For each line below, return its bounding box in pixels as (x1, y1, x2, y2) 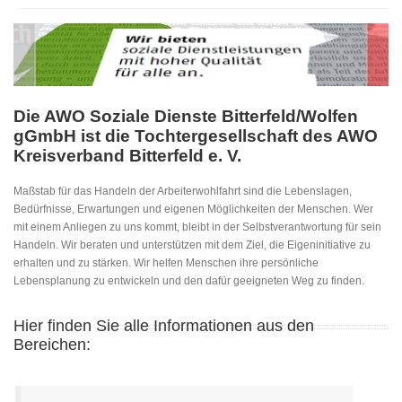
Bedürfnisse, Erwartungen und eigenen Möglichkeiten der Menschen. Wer (13, 203, 373, 216)
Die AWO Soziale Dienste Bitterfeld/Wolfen (13, 106, 358, 126)
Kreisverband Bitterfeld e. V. (13, 145, 241, 165)
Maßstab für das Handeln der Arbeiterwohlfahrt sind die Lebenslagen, (13, 185, 352, 198)
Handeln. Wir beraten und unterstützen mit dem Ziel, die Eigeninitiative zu (13, 239, 371, 252)
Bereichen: (13, 336, 91, 354)
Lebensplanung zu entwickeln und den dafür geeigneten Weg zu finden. (13, 275, 364, 288)
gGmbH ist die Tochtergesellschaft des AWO (13, 126, 378, 145)
